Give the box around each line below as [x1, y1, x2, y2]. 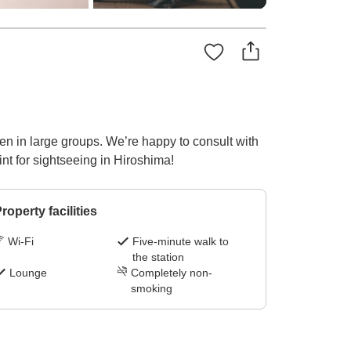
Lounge [9, 266, 47, 280]
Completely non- [131, 266, 213, 280]
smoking [131, 282, 173, 295]
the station [132, 251, 185, 264]
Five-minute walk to [132, 235, 230, 248]
